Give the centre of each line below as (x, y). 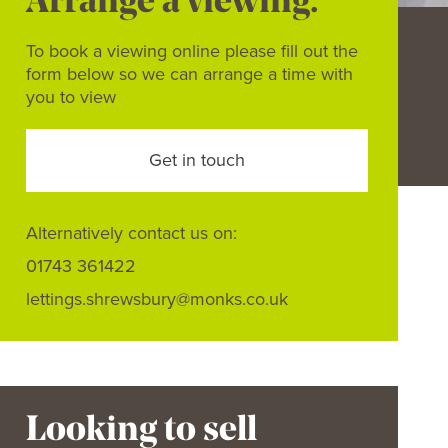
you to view (70, 97)
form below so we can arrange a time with (189, 74)
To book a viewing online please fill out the (191, 51)
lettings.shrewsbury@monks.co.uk (156, 299)
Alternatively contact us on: (131, 233)
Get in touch (196, 160)
